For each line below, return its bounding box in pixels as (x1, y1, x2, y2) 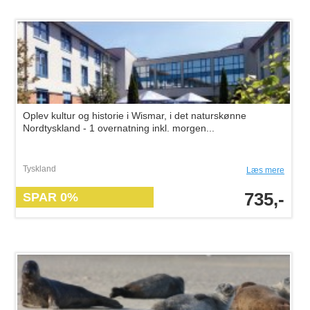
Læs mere (246, 165, 284, 175)
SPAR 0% (23, 190, 78, 204)
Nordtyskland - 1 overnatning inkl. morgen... (23, 122, 215, 134)
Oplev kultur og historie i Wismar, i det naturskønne (23, 110, 246, 121)
